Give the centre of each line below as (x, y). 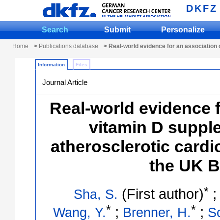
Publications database (69, 46)
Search (55, 30)
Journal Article (65, 82)
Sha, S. (96, 194)
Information (51, 65)
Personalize (183, 30)
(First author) (161, 194)
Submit (117, 30)
